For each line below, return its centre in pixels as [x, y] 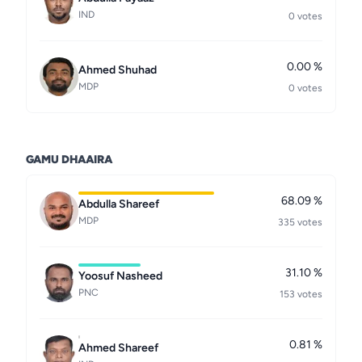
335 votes [300, 222]
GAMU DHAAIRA [69, 160]
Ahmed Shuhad [118, 70]
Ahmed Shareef [118, 348]
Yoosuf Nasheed [120, 276]
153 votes [301, 294]
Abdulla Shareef [119, 204]
